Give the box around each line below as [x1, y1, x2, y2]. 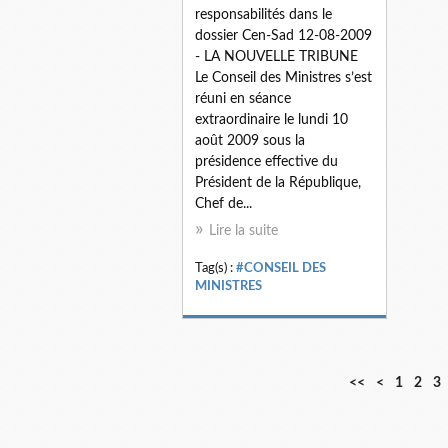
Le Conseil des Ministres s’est [195, 70, 372, 85]
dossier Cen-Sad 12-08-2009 [195, 28, 372, 43]
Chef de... [195, 196, 252, 211]
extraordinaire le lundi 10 [195, 112, 348, 127]
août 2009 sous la [195, 133, 305, 148]
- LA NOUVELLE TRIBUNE [195, 49, 358, 64]
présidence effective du [195, 154, 338, 169]
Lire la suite [209, 223, 278, 238]
